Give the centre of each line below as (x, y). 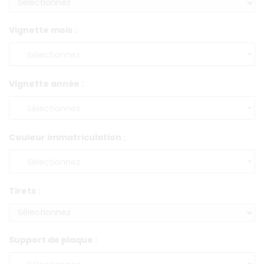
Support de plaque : (53, 240)
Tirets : (24, 191)
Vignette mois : (43, 30)
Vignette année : (46, 83)
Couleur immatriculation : (67, 137)
